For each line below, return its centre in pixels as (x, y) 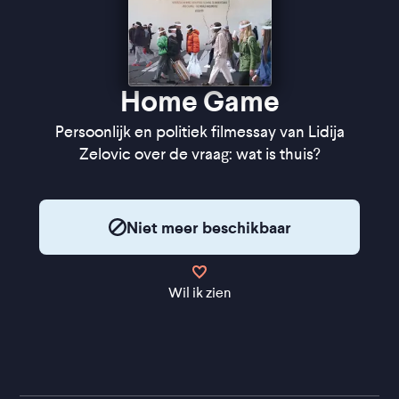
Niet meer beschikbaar (208, 227)
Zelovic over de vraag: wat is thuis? (199, 154)
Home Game (199, 102)
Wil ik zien (199, 293)
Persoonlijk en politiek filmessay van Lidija (199, 132)
